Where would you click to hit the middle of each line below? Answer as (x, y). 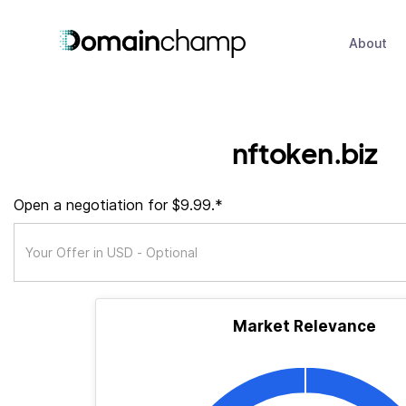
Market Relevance (304, 326)
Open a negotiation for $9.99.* (118, 205)
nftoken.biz (304, 153)
